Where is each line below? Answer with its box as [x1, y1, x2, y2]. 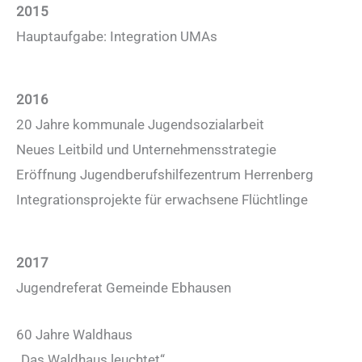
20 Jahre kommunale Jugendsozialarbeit [16, 116, 264, 133]
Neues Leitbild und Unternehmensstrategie [16, 141, 276, 158]
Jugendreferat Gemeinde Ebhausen [16, 280, 231, 297]
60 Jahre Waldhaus [16, 326, 133, 343]
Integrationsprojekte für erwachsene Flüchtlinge [16, 191, 308, 208]
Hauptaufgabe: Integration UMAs [16, 27, 217, 44]
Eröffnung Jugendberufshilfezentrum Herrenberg [16, 166, 314, 183]
